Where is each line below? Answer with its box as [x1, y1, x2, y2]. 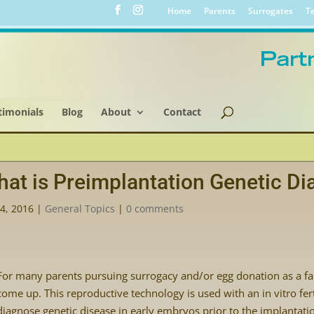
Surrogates [247, 5, 293, 17]
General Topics [44, 202, 115, 215]
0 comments [125, 202, 184, 215]
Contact [163, 104, 202, 118]
